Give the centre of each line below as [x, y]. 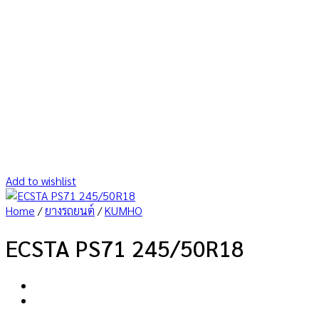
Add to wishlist [41, 181]
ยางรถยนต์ [70, 210]
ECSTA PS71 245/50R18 [125, 248]
